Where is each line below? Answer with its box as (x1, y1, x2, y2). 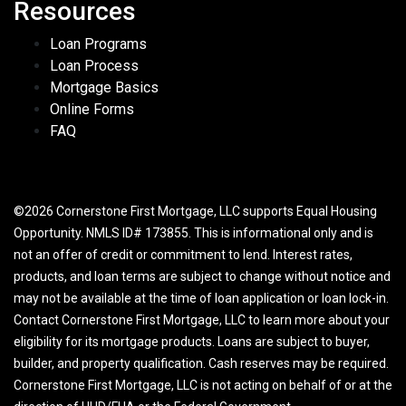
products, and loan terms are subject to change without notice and (14, 268, 391, 284)
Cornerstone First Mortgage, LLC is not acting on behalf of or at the (14, 377, 392, 392)
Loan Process (50, 56, 139, 74)
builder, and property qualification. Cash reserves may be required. (14, 355, 389, 371)
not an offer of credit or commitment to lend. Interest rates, (14, 246, 353, 262)
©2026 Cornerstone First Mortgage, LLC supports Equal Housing (14, 203, 377, 218)
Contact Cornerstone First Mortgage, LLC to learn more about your (14, 312, 390, 327)
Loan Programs (50, 34, 147, 53)
